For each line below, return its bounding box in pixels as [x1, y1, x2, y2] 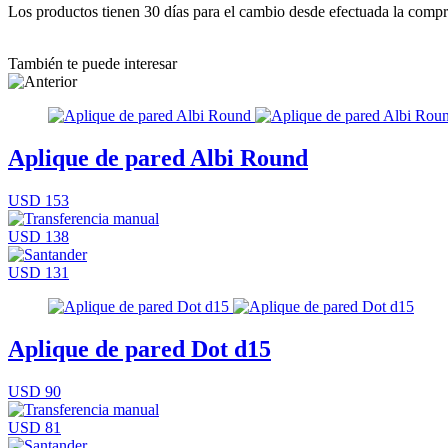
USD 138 [8, 227, 69, 245]
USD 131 [8, 263, 69, 281]
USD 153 [8, 191, 69, 209]
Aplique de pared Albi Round [8, 144, 308, 171]
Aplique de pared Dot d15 [8, 335, 271, 362]
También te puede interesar [8, 54, 177, 72]
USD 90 [8, 382, 61, 400]
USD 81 [8, 418, 61, 436]
